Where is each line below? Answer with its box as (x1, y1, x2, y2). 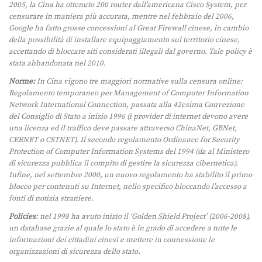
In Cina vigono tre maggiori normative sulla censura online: (35, 76, 243, 86)
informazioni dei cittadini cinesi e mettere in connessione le (9, 235, 215, 244)
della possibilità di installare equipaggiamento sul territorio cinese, (9, 35, 240, 44)
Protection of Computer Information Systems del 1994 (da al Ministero (9, 146, 249, 156)
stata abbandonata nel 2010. (9, 58, 106, 68)
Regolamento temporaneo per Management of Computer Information (9, 88, 249, 98)
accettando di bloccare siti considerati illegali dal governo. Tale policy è (9, 46, 252, 56)
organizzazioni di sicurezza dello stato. (9, 246, 140, 256)
